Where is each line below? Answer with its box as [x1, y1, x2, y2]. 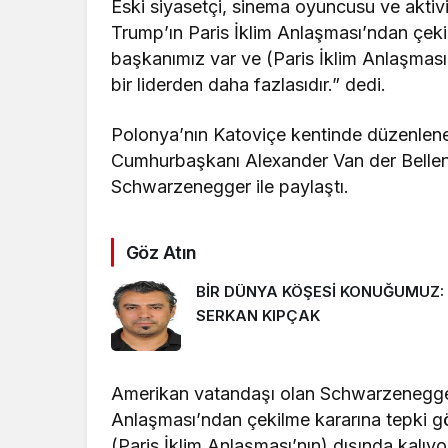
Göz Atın [126, 241, 197, 263]
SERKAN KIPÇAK [196, 306, 320, 326]
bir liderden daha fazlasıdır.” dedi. [111, 73, 387, 95]
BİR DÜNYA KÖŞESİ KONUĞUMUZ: [196, 282, 444, 302]
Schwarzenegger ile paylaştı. [111, 175, 350, 197]
